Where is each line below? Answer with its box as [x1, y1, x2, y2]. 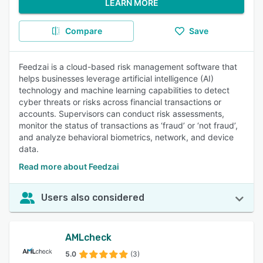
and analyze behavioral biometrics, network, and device [19, 132, 234, 142]
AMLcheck [65, 232, 112, 243]
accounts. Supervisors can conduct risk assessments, [19, 109, 224, 119]
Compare [65, 26, 102, 36]
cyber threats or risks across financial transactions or [19, 97, 221, 107]
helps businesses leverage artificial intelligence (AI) [19, 73, 214, 83]
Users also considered [41, 192, 144, 203]
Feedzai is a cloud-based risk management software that [19, 62, 237, 72]
